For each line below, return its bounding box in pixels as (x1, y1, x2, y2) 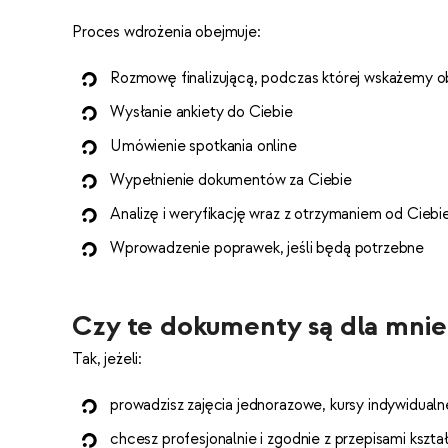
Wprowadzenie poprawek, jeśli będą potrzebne (110, 238, 425, 259)
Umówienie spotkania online (110, 136, 297, 157)
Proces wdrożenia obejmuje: (72, 22, 261, 43)
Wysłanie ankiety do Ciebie (110, 102, 293, 123)
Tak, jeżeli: (72, 349, 143, 370)
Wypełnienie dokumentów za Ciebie (110, 170, 352, 191)
